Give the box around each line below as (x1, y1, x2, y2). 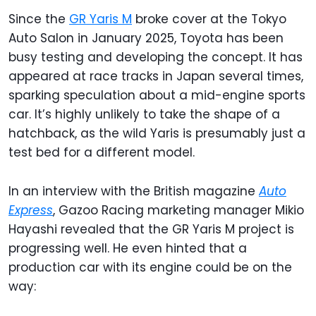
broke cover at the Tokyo (132, 11, 286, 28)
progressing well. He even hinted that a (8, 240, 247, 257)
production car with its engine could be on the (8, 259, 292, 276)
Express (8, 202, 53, 219)
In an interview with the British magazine (8, 183, 259, 200)
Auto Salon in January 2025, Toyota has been (8, 30, 284, 47)
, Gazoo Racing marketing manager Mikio (53, 202, 304, 219)
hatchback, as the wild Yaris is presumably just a (8, 125, 305, 142)
